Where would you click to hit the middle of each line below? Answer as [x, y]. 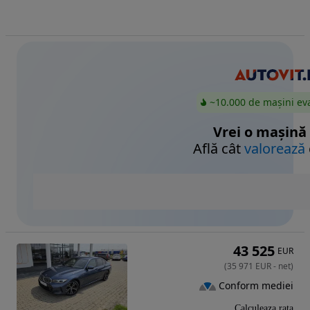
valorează [275, 148]
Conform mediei [256, 286]
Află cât [219, 148]
